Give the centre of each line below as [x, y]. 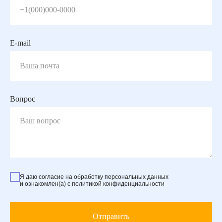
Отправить [111, 217]
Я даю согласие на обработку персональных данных [94, 177]
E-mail [20, 43]
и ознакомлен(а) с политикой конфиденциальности [92, 184]
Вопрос [23, 99]
